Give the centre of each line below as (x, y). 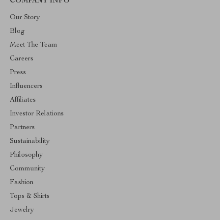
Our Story (25, 18)
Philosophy (26, 155)
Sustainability (30, 141)
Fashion (22, 183)
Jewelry (22, 210)
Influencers (26, 86)
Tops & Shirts (30, 196)
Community (27, 169)
